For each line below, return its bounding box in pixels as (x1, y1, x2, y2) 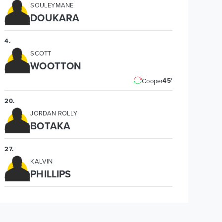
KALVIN (30, 157, 53, 166)
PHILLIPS (30, 166, 71, 181)
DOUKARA (30, 10, 80, 25)
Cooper (142, 76, 163, 85)
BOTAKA (30, 118, 70, 133)
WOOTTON (30, 58, 82, 73)
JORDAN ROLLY (30, 109, 77, 117)
